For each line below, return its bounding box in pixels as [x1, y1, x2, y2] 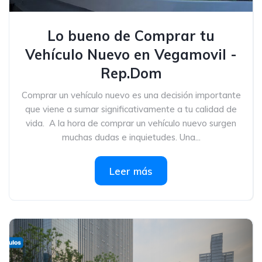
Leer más [109, 165, 153, 177]
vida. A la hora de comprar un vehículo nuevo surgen [26, 118, 236, 129]
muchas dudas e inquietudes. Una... [61, 132, 201, 143]
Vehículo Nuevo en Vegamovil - [25, 46, 237, 63]
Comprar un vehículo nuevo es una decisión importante [21, 89, 241, 101]
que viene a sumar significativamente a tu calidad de [25, 104, 237, 115]
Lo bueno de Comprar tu [47, 27, 215, 44]
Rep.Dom [100, 64, 162, 82]
